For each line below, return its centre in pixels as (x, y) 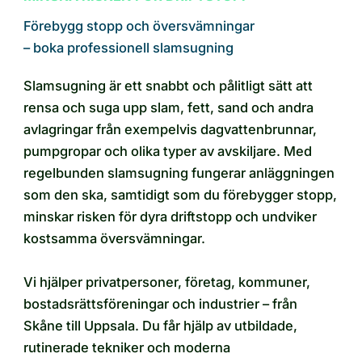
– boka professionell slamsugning (128, 48)
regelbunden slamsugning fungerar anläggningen (179, 173)
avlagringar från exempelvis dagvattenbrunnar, (170, 130)
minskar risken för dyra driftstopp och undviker (170, 217)
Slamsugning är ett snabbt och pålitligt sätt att (168, 86)
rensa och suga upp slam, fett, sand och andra (168, 108)
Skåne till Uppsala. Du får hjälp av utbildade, (160, 326)
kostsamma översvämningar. (114, 239)
